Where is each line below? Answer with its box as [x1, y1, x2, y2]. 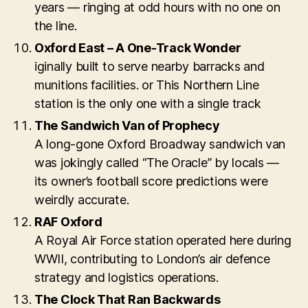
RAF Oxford [34, 214, 102, 229]
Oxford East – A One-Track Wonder [34, 40, 241, 55]
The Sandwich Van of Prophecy [34, 118, 220, 133]
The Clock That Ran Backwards [34, 291, 221, 307]
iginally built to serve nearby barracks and [34, 58, 265, 74]
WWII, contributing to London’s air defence [34, 251, 270, 266]
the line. [34, 18, 77, 33]
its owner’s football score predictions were [34, 173, 268, 188]
